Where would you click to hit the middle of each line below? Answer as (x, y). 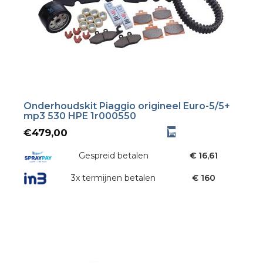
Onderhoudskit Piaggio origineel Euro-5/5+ (127, 106)
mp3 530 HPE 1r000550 (80, 116)
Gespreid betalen (113, 155)
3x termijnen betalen (114, 178)
